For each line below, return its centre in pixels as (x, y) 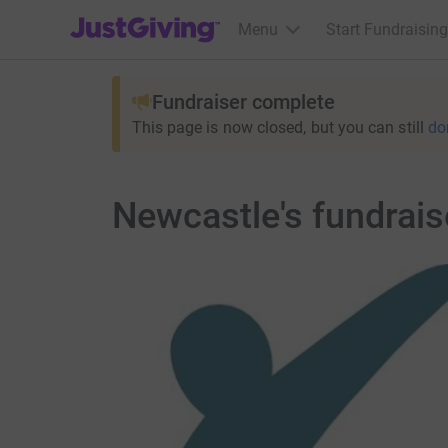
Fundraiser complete (243, 102)
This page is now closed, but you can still (277, 127)
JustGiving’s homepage (151, 16)
